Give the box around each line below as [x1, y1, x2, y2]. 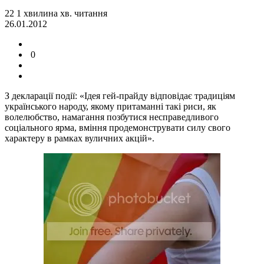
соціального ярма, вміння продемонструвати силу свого [5, 122, 230, 133]
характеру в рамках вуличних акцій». [5, 133, 154, 143]
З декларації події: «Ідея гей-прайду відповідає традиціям [5, 90, 235, 101]
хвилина [24, 8, 58, 18]
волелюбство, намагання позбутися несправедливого [5, 111, 219, 122]
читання [72, 8, 107, 18]
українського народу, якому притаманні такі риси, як [5, 101, 216, 111]
